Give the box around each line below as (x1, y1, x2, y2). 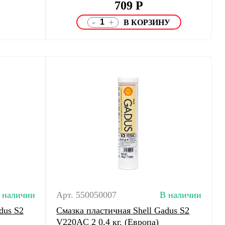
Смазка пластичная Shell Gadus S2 (56, 205, 190, 215)
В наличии (159, 190, 201, 200)
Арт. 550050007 (56, 190, 117, 200)
